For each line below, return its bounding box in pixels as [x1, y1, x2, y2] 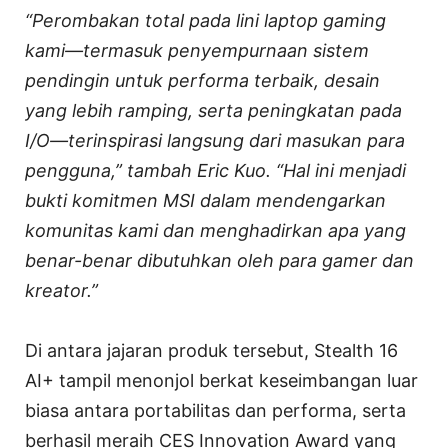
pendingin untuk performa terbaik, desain [25, 70, 380, 92]
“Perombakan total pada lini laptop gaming [25, 10, 386, 32]
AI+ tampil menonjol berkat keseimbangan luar [25, 370, 418, 392]
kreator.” [25, 280, 98, 302]
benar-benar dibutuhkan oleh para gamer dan [25, 250, 414, 272]
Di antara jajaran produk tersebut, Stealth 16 [25, 340, 398, 362]
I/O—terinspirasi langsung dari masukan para [25, 130, 405, 152]
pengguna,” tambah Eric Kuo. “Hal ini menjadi [25, 160, 406, 182]
